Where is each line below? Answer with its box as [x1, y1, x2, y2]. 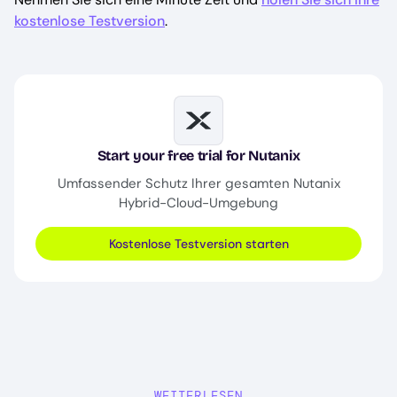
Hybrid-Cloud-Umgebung [119, 193, 278, 212]
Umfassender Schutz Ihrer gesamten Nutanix [57, 174, 340, 192]
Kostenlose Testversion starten [108, 235, 289, 252]
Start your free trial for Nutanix [97, 146, 300, 164]
